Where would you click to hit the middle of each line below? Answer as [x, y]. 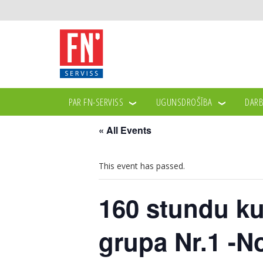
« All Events [125, 130]
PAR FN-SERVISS [96, 102]
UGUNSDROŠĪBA [184, 102]
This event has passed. [142, 166]
